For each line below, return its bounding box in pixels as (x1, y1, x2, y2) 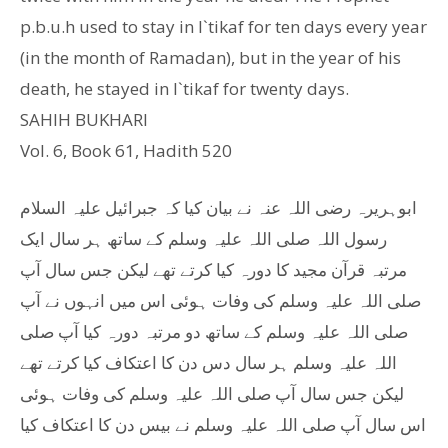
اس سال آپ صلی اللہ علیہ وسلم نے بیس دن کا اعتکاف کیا (20, 412, 426, 436)
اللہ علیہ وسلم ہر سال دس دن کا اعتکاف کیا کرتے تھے (20, 350, 397, 374)
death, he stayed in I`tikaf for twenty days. (20, 76, 349, 100)
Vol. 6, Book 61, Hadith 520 (20, 138, 232, 162)
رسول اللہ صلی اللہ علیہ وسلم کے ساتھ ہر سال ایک (20, 226, 387, 250)
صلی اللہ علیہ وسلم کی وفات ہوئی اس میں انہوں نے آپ (20, 288, 421, 312)
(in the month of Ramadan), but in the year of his (20, 45, 401, 69)
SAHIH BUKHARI (20, 107, 148, 131)
